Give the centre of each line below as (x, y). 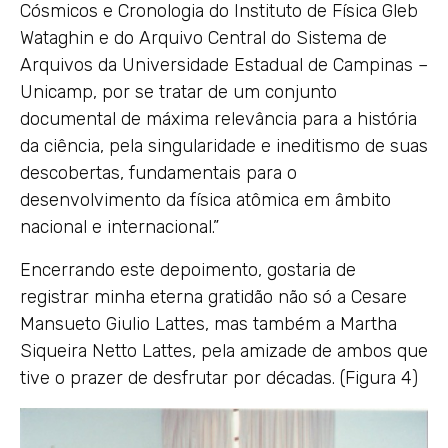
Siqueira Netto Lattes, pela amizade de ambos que (224, 350)
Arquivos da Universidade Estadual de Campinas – (224, 64)
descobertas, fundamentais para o (158, 172)
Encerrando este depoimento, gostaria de (188, 269)
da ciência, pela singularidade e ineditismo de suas (224, 145)
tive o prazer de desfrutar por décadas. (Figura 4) (219, 377)
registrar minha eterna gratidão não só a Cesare (213, 296)
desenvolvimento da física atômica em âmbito (205, 199)
